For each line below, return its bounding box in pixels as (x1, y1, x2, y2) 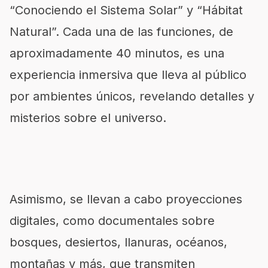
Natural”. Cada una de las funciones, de (10, 25, 233, 39)
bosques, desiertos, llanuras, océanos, (10, 235, 227, 249)
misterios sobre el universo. (10, 111, 166, 125)
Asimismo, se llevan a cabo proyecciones (10, 192, 242, 206)
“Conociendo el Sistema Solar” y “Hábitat (10, 3, 243, 17)
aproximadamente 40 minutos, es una (10, 46, 224, 60)
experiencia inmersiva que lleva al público (10, 68, 246, 82)
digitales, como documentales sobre (10, 214, 215, 228)
